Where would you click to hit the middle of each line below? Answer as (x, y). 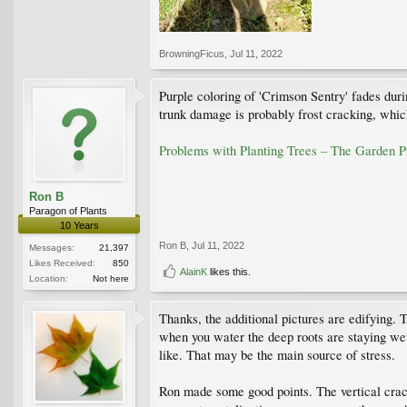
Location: (49, 279)
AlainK (194, 272)
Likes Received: (62, 263)
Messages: (52, 248)
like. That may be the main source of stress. (277, 355)
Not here (111, 279)
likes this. (229, 272)
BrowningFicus (192, 54)
